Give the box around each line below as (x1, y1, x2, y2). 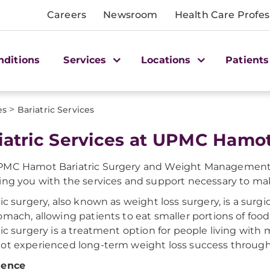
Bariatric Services (17, 104, 95, 115)
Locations (141, 54, 194, 66)
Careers (47, 9, 87, 20)
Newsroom (103, 9, 158, 20)
